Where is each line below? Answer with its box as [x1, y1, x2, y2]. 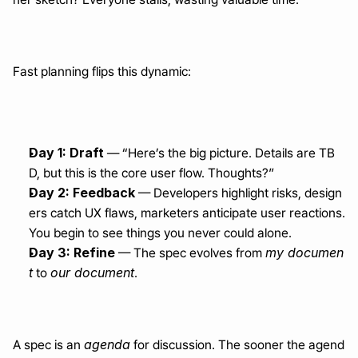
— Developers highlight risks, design [135, 185, 342, 201]
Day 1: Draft [29, 145, 104, 161]
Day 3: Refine [29, 245, 115, 261]
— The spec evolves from [115, 245, 265, 261]
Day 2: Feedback [29, 185, 135, 201]
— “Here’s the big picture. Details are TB [104, 145, 335, 161]
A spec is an [13, 337, 84, 352]
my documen [265, 245, 344, 261]
